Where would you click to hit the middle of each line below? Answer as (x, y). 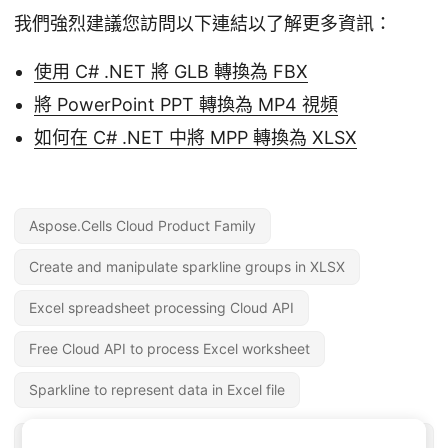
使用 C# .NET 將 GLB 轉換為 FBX (171, 71)
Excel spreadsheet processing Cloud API (161, 307)
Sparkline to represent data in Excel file (157, 389)
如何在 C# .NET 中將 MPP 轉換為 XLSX (195, 137)
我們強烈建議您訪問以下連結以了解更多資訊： (203, 23)
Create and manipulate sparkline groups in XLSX (187, 266)
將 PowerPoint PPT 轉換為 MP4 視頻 (186, 104)
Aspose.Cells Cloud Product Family (142, 225)
